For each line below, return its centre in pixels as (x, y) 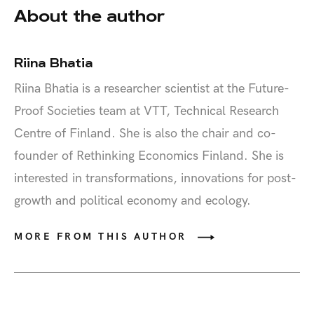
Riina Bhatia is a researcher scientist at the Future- (152, 88)
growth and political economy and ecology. (132, 200)
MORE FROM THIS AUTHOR (101, 236)
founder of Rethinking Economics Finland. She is (149, 156)
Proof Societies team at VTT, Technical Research (146, 111)
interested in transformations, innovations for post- (155, 178)
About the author (89, 15)
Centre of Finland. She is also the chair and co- (145, 133)
